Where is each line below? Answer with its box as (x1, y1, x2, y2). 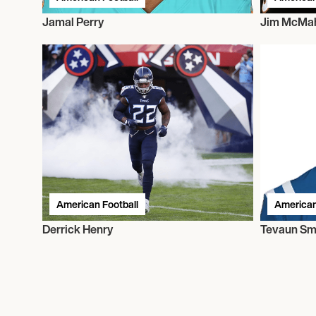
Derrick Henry (42, 220, 113, 238)
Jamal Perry (42, 13, 104, 30)
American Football (56, 196, 138, 212)
